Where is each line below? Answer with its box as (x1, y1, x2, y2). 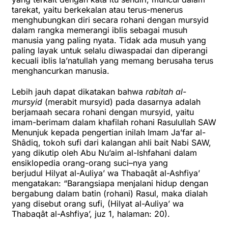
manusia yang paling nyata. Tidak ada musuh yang (12, 35, 206, 46)
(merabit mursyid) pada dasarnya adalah (42, 97, 201, 107)
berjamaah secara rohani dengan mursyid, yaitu (12, 107, 194, 118)
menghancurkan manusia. (12, 66, 109, 76)
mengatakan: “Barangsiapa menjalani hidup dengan (12, 178, 208, 189)
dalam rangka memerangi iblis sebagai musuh (12, 25, 187, 36)
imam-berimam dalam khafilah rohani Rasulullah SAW (12, 117, 216, 128)
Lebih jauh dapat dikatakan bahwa (12, 87, 146, 97)
